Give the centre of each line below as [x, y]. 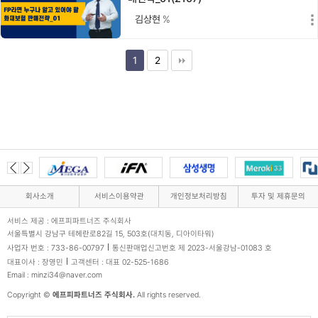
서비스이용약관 [119, 197]
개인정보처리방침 [198, 197]
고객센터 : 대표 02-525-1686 [120, 263]
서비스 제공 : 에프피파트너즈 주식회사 [69, 221]
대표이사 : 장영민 [35, 263]
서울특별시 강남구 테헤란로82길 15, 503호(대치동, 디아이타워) [111, 234]
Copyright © [30, 295]
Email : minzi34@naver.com [55, 275]
